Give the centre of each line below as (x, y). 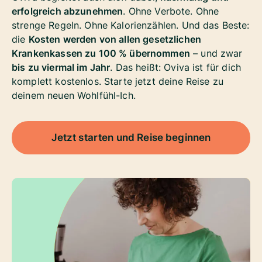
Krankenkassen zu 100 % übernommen (101, 54)
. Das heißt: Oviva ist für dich (175, 68)
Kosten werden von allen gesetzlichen (115, 39)
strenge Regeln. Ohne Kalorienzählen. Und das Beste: (131, 25)
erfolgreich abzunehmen (68, 11)
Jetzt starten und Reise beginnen (131, 138)
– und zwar (216, 54)
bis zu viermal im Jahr (61, 68)
